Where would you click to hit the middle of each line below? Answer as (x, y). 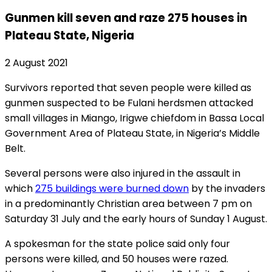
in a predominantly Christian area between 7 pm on (128, 204)
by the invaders (227, 189)
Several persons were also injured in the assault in (123, 174)
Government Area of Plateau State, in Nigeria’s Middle (132, 134)
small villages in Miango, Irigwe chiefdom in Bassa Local (134, 118)
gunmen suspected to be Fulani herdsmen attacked (129, 103)
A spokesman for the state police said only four (117, 244)
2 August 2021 (36, 63)
